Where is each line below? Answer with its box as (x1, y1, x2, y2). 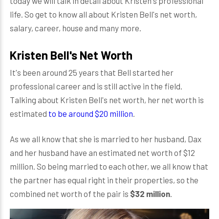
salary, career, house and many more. (10, 23, 141, 33)
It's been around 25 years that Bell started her (10, 67, 174, 77)
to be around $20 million (48, 109, 133, 118)
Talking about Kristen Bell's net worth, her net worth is (10, 95, 204, 105)
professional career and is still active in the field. (10, 81, 182, 91)
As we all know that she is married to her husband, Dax (10, 134, 201, 144)
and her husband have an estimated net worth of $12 (10, 148, 195, 157)
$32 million (130, 189, 170, 198)
